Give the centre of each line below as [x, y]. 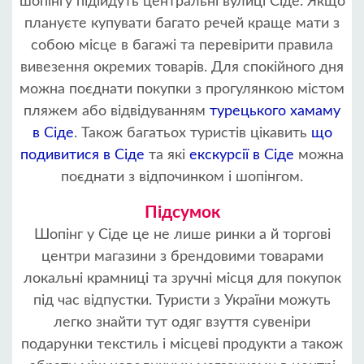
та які [167, 155]
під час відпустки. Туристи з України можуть [182, 301]
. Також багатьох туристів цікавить [192, 133]
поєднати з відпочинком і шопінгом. [182, 177]
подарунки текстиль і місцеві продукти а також [182, 344]
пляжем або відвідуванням [117, 111]
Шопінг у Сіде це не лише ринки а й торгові [182, 235]
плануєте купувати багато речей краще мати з [182, 24]
